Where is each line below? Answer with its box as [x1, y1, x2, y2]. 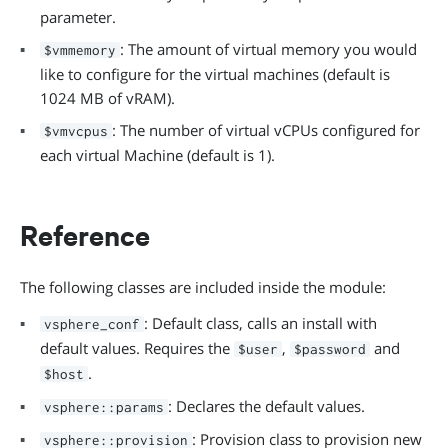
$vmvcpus [44, 123, 108, 139]
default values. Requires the [40, 338, 234, 358]
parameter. [40, 7, 116, 27]
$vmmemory [44, 42, 116, 58]
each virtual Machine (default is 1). [40, 145, 275, 165]
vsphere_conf [44, 316, 140, 332]
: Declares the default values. [168, 396, 365, 416]
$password [294, 341, 366, 357]
